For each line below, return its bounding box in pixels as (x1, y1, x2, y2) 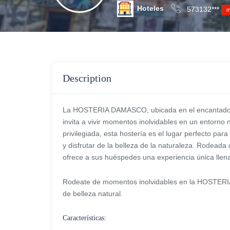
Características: (63, 214, 106, 222)
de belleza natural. (63, 189, 123, 198)
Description (63, 72, 111, 84)
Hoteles (137, 4, 164, 12)
